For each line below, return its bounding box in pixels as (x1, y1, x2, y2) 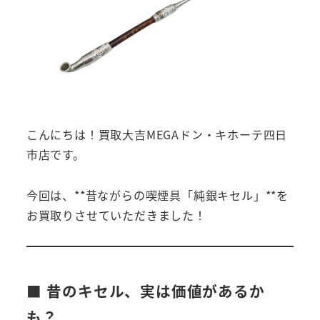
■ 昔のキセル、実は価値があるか (26, 280, 265, 302)
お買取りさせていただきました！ (26, 206, 206, 224)
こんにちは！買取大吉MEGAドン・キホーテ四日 (26, 126, 288, 144)
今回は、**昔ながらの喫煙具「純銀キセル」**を (26, 186, 289, 204)
